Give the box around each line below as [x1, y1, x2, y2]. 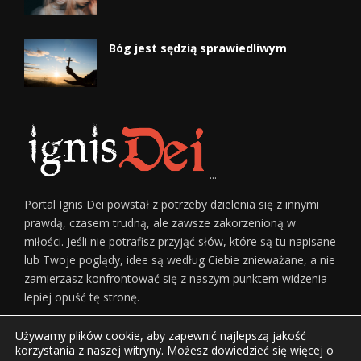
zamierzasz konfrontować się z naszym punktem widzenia [24, 270, 327, 286]
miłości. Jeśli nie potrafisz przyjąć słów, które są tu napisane [24, 233, 336, 249]
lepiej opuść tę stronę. [24, 288, 139, 305]
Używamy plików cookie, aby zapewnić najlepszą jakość [15, 328, 306, 343]
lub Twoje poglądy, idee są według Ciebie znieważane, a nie [24, 251, 335, 268]
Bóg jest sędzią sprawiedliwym [109, 40, 287, 56]
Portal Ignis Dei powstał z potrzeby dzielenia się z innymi [24, 196, 319, 212]
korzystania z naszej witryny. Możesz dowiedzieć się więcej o [15, 342, 334, 358]
